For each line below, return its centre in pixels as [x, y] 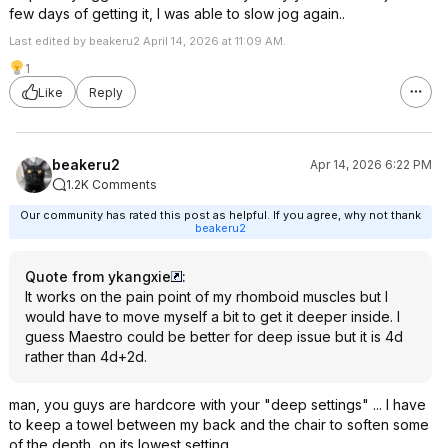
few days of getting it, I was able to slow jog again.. [177, 13]
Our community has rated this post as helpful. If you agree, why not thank [220, 215]
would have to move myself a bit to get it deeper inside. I [212, 316]
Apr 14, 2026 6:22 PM [371, 164]
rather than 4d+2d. [86, 356]
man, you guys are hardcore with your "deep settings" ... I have [217, 404]
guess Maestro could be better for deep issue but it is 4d [214, 336]
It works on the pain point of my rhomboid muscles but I [206, 296]
